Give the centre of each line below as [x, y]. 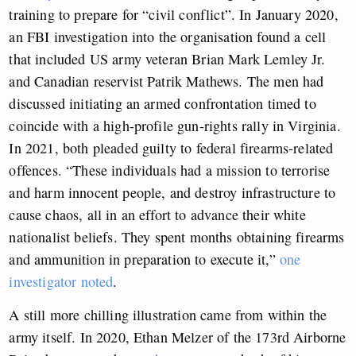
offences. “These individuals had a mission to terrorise [170, 170]
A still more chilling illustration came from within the [168, 315]
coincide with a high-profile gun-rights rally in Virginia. [175, 126]
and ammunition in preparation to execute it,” [144, 259]
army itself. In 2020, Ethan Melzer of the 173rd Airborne [178, 337]
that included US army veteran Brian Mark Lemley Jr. [167, 59]
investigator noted [61, 282]
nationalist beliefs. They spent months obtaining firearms [177, 237]
